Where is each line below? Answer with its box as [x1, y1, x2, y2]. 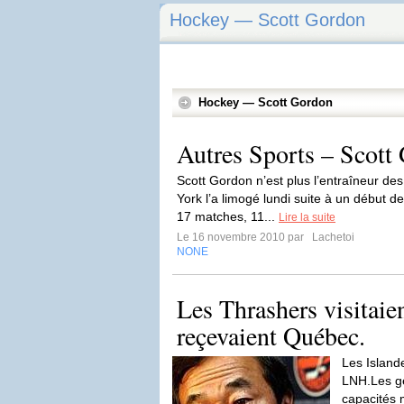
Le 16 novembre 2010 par [177, 231, 309, 243]
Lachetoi [309, 231, 354, 243]
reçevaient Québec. [177, 318, 365, 353]
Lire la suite [279, 211, 335, 224]
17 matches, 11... [177, 209, 279, 224]
